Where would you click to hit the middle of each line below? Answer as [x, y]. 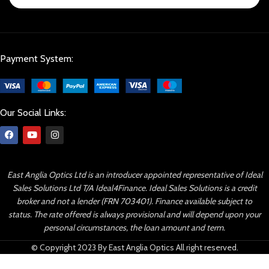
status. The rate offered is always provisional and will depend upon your [134, 214]
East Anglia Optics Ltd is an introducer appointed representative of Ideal [134, 174]
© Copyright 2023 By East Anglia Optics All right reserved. [134, 247]
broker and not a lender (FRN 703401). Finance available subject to [134, 201]
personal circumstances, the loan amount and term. [134, 227]
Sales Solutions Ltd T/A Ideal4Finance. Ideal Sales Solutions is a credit [134, 188]
